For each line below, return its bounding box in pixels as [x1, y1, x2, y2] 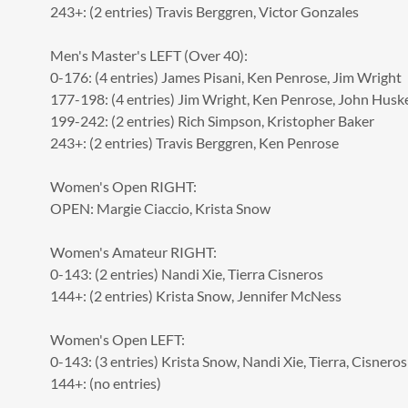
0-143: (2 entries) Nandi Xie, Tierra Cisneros [49, 264, 323, 282]
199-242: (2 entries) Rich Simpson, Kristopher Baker [49, 111, 374, 129]
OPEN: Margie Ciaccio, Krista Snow [49, 199, 270, 217]
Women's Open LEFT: [49, 330, 185, 348]
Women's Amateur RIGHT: [49, 242, 217, 260]
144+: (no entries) [49, 373, 161, 392]
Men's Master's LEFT [49, 46, 181, 64]
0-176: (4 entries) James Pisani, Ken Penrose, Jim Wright [49, 67, 402, 86]
